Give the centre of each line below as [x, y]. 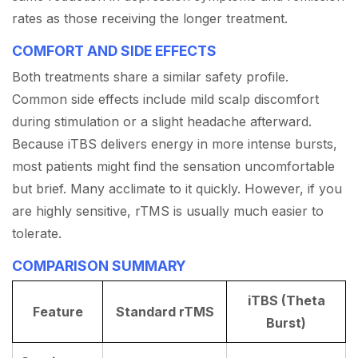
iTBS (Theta [286, 301]
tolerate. [37, 234]
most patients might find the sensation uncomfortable [173, 167]
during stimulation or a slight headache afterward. [162, 122]
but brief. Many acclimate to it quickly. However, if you [177, 189]
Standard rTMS [165, 312]
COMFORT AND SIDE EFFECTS [114, 51]
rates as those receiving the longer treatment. [150, 19]
